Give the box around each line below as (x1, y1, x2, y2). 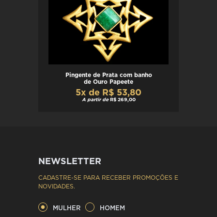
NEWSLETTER (38, 157, 101, 167)
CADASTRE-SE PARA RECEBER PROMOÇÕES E (38, 175, 178, 181)
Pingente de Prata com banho (65, 72, 152, 78)
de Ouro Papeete (84, 79, 133, 85)
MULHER (53, 205, 80, 212)
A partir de (81, 97, 108, 103)
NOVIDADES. (38, 184, 75, 190)
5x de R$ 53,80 (76, 89, 141, 98)
